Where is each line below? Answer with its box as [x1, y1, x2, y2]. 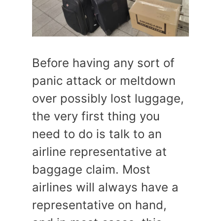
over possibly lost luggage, [32, 91, 184, 106]
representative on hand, [32, 198, 167, 212]
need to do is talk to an [32, 127, 162, 141]
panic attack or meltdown [32, 74, 176, 88]
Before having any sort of [32, 56, 175, 70]
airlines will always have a [32, 180, 179, 194]
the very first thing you [32, 109, 160, 123]
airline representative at [32, 145, 167, 159]
